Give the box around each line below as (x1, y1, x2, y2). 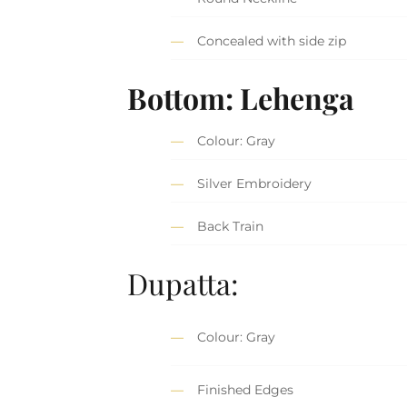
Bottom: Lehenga (127, 77, 355, 117)
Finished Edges (197, 382, 294, 399)
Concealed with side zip (197, 33, 347, 50)
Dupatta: (127, 263, 240, 303)
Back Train (197, 218, 264, 235)
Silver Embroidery (197, 175, 313, 193)
